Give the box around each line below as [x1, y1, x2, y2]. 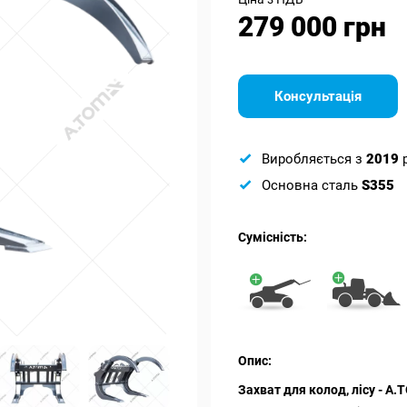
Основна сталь [261, 177, 362, 194]
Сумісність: [237, 230, 307, 244]
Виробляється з [261, 151, 366, 167]
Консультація [273, 88, 362, 104]
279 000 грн [237, 11, 386, 43]
